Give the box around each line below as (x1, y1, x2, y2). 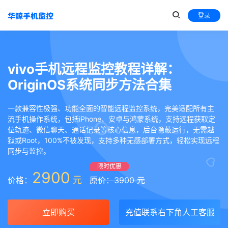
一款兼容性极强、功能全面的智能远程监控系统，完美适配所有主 (8, 104, 214, 112)
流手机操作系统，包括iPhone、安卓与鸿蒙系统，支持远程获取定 (8, 115, 215, 123)
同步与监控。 (8, 147, 50, 155)
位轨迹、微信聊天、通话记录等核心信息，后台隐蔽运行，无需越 (8, 125, 214, 134)
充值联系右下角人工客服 (125, 207, 215, 217)
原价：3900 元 (90, 175, 145, 185)
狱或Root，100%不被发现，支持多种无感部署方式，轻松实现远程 (8, 136, 219, 145)
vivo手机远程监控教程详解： (8, 61, 180, 77)
